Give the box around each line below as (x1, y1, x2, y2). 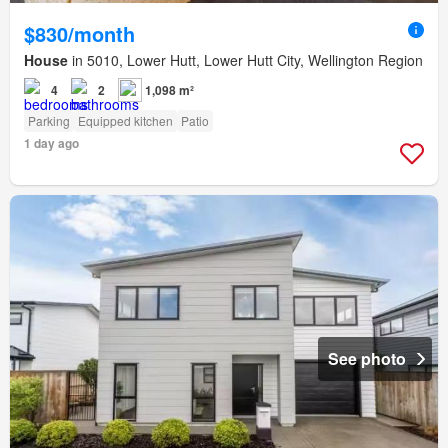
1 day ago (24, 134, 79, 153)
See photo (328, 346, 406, 370)
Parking (28, 112, 70, 130)
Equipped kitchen (78, 112, 173, 130)
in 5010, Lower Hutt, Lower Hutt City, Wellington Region (68, 50, 423, 71)
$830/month (24, 19, 135, 49)
